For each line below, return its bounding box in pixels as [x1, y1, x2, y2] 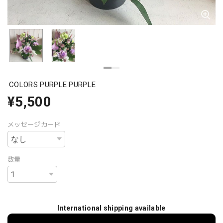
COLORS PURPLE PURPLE [9, 80, 96, 89]
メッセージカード [7, 120, 61, 128]
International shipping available [57, 204, 166, 213]
